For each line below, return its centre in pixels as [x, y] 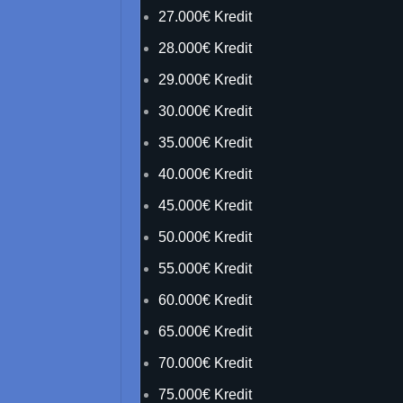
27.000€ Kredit [206, 17]
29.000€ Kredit [206, 80]
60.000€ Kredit [206, 300]
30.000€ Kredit [206, 111]
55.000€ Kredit [206, 269]
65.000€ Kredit [206, 331]
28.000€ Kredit [206, 48]
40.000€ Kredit [206, 174]
